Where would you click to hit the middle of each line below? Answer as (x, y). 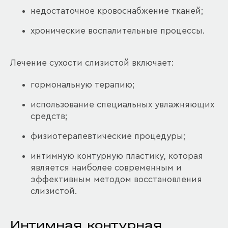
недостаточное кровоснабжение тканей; (117, 11)
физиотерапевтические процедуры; (108, 136)
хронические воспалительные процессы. (118, 31)
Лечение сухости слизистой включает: (92, 63)
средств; (49, 117)
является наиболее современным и (106, 168)
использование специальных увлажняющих (122, 105)
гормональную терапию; (82, 85)
